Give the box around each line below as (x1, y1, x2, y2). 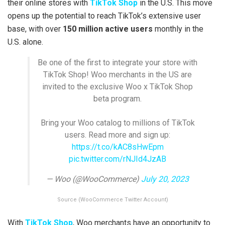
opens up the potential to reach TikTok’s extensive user (8, 11, 201, 21)
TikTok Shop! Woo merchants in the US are (43, 69, 192, 79)
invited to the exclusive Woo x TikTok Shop (42, 81, 193, 91)
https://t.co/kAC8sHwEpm (71, 142, 164, 152)
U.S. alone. (8, 37, 43, 47)
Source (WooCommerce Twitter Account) (57, 196, 168, 203)
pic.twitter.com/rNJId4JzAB (69, 154, 166, 164)
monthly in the (153, 24, 203, 34)
